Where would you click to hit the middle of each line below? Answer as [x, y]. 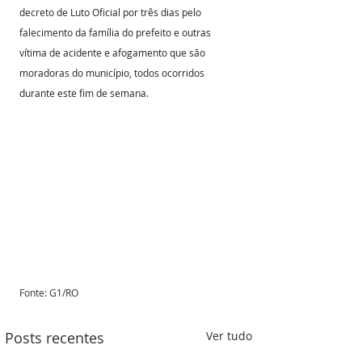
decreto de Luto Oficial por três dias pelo [112, 12]
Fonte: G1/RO [50, 292]
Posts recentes [55, 337]
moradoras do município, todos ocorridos [113, 73]
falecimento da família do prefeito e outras [116, 32]
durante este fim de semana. [84, 93]
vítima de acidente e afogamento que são [114, 53]
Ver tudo [229, 335]
